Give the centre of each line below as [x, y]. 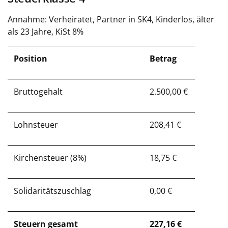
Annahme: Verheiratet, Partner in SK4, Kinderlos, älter [111, 19]
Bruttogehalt [38, 92]
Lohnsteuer [36, 125]
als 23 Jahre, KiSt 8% [46, 32]
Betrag [163, 59]
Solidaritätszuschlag [52, 191]
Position [31, 59]
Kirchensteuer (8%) [50, 158]
